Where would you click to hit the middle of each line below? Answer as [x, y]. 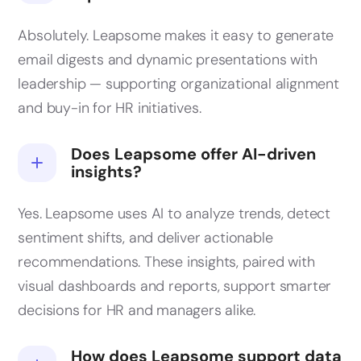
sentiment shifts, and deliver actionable [145, 238]
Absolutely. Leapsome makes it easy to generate [176, 36]
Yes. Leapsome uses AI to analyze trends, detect [174, 214]
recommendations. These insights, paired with [166, 262]
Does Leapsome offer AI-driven [194, 154]
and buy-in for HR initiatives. [110, 108]
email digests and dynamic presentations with [168, 60]
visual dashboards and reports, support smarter [175, 286]
